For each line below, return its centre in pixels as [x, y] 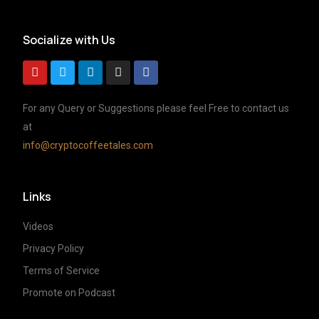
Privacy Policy [54, 248]
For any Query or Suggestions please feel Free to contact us [156, 108]
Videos [38, 226]
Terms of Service [62, 270]
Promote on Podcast [69, 292]
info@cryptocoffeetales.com [88, 145]
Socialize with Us [69, 40]
